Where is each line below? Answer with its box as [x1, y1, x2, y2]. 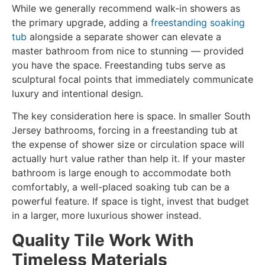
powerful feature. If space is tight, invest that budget [12, 195, 249, 207]
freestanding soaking [151, 16, 245, 28]
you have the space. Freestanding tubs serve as [12, 59, 225, 71]
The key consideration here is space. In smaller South [12, 109, 250, 122]
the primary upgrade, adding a [12, 16, 151, 28]
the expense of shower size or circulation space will [12, 138, 244, 150]
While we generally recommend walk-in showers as [12, 2, 240, 14]
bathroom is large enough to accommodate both [12, 166, 231, 179]
